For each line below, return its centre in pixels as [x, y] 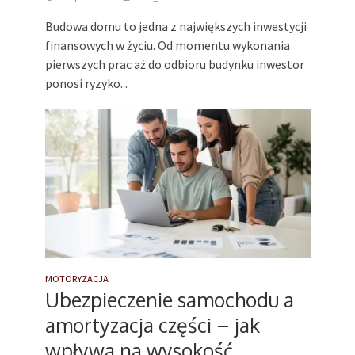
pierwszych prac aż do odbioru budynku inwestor [174, 64]
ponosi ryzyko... [86, 83]
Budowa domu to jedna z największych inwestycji [176, 26]
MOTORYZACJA [76, 278]
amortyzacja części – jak [152, 324]
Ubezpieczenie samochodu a [169, 299]
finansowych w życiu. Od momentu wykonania [167, 45]
